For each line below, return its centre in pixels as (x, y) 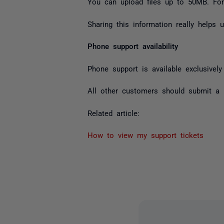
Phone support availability (132, 46)
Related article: (113, 112)
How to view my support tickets (145, 135)
